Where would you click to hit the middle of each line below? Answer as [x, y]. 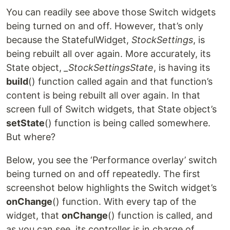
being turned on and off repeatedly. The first [103, 174]
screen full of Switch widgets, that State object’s [111, 109]
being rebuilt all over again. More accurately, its [108, 53]
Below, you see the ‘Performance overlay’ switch [112, 160]
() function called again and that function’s [120, 81]
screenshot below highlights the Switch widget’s [111, 187]
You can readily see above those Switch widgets [111, 12]
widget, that [34, 215]
